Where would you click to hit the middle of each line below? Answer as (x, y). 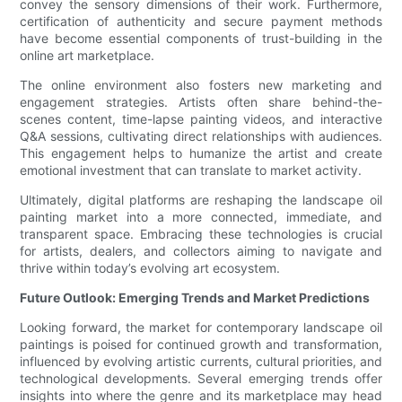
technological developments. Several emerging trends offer (201, 379)
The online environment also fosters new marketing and (201, 85)
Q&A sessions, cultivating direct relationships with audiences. (201, 136)
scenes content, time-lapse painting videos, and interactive (201, 119)
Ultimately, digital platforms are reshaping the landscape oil (201, 200)
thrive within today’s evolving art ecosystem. (150, 268)
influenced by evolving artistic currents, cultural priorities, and (201, 362)
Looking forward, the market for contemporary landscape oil (201, 328)
